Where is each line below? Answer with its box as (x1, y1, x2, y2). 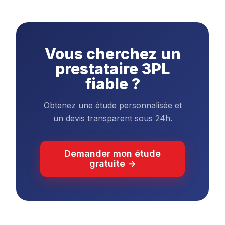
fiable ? (85, 75, 140, 93)
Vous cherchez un (44, 45, 181, 63)
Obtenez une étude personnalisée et (43, 100, 182, 110)
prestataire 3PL (55, 60, 170, 78)
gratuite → (89, 158, 136, 169)
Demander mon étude (64, 148, 161, 159)
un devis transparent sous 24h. (53, 113, 172, 123)
